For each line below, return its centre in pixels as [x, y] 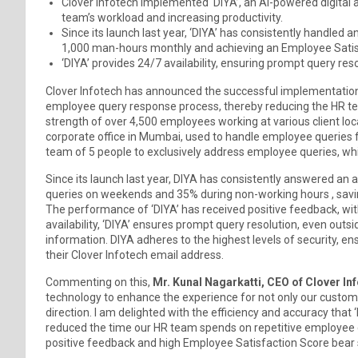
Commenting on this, [98, 282]
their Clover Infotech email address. [135, 255]
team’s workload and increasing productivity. [172, 17]
